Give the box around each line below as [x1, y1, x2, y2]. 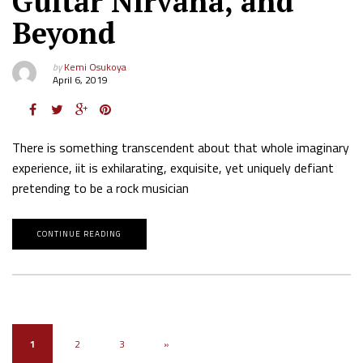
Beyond [12, 14, 116, 53]
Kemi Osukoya [64, 59, 126, 75]
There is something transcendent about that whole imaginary [12, 138, 349, 158]
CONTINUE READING [37, 228, 122, 241]
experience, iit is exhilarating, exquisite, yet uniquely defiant [12, 158, 334, 178]
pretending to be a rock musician [12, 178, 189, 199]
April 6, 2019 [53, 72, 108, 88]
